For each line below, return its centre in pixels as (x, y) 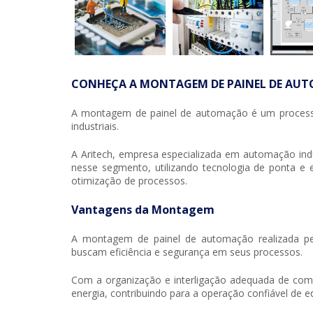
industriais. (95, 126)
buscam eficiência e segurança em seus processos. (187, 252)
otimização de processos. (129, 181)
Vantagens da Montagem (143, 210)
